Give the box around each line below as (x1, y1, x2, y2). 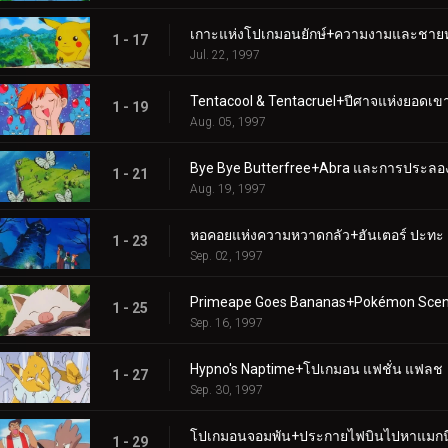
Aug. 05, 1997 (190, 114, 266, 129)
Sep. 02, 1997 (190, 248, 263, 263)
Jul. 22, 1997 (190, 47, 260, 62)
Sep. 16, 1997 (190, 315, 263, 330)
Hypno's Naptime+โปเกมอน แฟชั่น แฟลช (190, 360, 443, 377)
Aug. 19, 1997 (190, 181, 266, 196)
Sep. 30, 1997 (190, 382, 263, 397)
